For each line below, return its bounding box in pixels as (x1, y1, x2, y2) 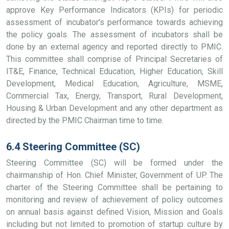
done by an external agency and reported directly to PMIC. (6, 42, 223, 52)
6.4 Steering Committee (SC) (6, 141, 140, 153)
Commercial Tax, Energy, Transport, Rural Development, (6, 91, 223, 101)
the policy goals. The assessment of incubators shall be (6, 30, 223, 39)
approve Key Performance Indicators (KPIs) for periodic (6, 5, 223, 15)
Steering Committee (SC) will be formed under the (6, 158, 223, 168)
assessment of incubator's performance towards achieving (6, 17, 223, 27)
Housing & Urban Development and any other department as (6, 103, 223, 113)
